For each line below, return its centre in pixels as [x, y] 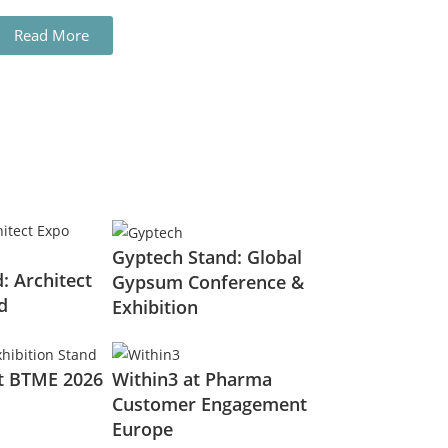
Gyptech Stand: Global [207, 256]
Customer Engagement [209, 403]
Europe [142, 428]
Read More [51, 35]
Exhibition [155, 306]
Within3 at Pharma [192, 378]
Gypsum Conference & [208, 281]
